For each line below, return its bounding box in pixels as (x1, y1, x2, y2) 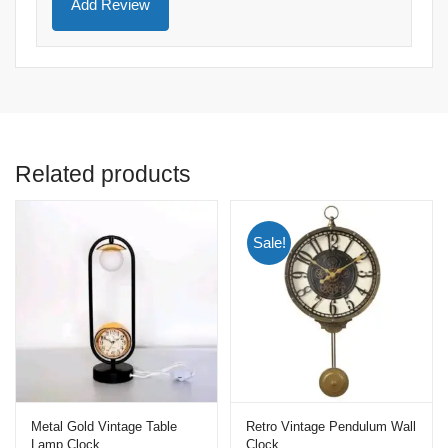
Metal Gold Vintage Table (31, 418, 177, 434)
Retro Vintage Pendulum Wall (246, 418, 416, 434)
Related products (15, 161, 191, 188)
